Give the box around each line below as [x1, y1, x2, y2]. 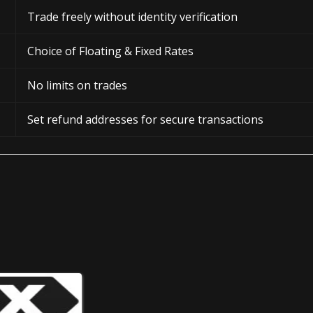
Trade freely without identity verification [27, 9, 238, 25]
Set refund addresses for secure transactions [27, 112, 263, 128]
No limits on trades [27, 78, 127, 94]
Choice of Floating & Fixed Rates [27, 43, 194, 59]
